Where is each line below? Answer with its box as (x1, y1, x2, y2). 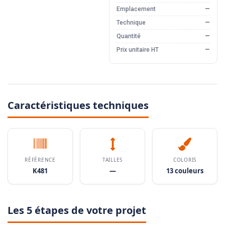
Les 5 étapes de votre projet (8, 203, 146, 217)
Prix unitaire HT (116, 46, 159, 54)
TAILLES (102, 156, 123, 164)
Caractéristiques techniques (8, 98, 149, 113)
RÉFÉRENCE (25, 156, 56, 164)
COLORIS (173, 156, 196, 164)
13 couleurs (166, 166, 203, 176)
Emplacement (116, 6, 156, 13)
